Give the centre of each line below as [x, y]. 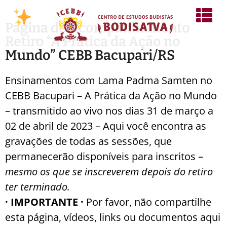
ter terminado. [37, 187]
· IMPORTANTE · [46, 202]
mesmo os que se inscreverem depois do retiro [109, 172]
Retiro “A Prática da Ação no [93, 42]
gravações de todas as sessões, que [88, 141]
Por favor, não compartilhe [149, 202]
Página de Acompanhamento [98, 28]
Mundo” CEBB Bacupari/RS [90, 55]
